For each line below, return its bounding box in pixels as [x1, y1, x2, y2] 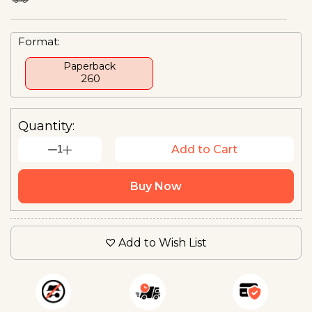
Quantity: [18, 118, 75, 134]
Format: [18, 34, 60, 48]
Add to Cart [171, 142, 237, 156]
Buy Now [130, 179, 182, 193]
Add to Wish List [118, 235, 207, 249]
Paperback [63, 59, 116, 72]
